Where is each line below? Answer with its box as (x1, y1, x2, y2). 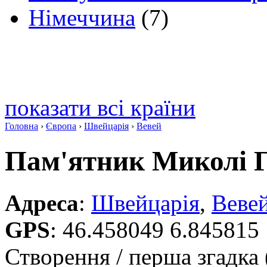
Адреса (5, 190, 79, 216)
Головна (5, 121, 38, 132)
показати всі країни (5, 95, 195, 121)
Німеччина (29, 5, 135, 31)
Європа (46, 121, 76, 132)
